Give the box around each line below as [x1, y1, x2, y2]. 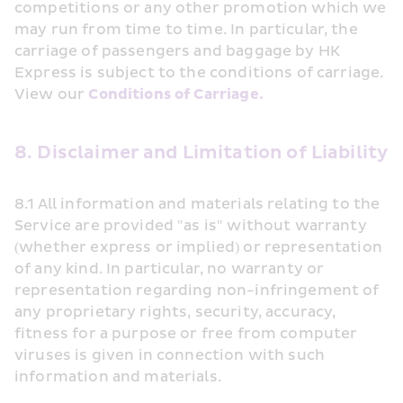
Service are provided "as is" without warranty [14, 217, 367, 235]
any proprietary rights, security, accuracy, [14, 303, 336, 321]
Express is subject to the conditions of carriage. [14, 64, 384, 82]
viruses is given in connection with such [14, 346, 326, 364]
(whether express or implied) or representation [14, 238, 382, 256]
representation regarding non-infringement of [14, 282, 380, 300]
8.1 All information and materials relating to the [14, 195, 381, 213]
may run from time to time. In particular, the [14, 21, 358, 39]
